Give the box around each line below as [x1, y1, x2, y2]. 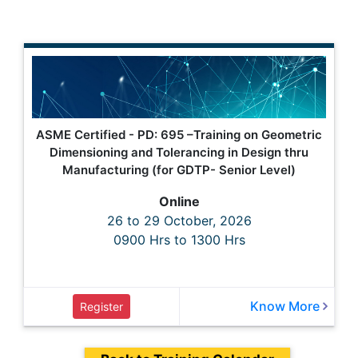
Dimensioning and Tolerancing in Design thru [50, 145, 308, 161]
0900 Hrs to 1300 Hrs [113, 232, 245, 249]
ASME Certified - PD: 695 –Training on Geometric [36, 127, 322, 143]
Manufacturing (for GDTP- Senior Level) [62, 162, 296, 178]
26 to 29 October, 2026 [106, 213, 252, 229]
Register [80, 300, 123, 314]
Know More [250, 298, 323, 315]
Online [158, 193, 200, 210]
